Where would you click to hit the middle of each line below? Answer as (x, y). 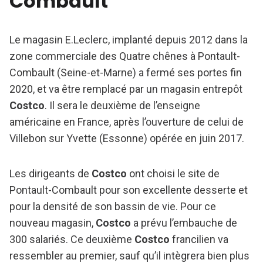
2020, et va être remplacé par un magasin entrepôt (126, 89)
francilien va (200, 240)
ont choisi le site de (173, 174)
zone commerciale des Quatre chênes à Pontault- (125, 56)
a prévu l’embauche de (184, 223)
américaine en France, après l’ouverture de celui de (127, 122)
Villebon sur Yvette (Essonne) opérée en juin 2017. (127, 139)
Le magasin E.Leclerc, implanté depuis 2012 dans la (129, 40)
